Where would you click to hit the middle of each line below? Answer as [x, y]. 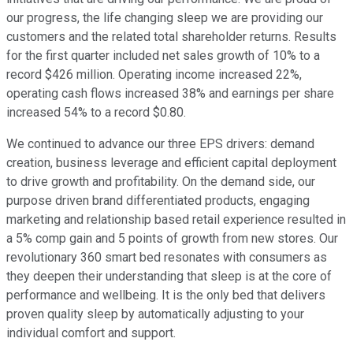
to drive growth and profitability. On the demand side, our [161, 182]
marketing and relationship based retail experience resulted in [176, 220]
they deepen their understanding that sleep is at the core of [169, 277]
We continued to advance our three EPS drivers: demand [160, 144]
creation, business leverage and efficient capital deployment [171, 163]
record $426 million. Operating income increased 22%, [154, 75]
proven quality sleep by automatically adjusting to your [155, 314]
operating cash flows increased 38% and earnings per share [170, 94]
